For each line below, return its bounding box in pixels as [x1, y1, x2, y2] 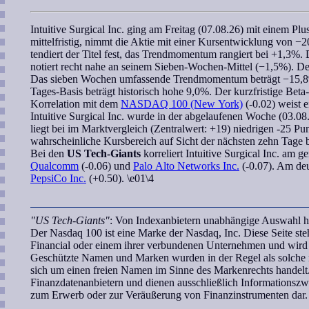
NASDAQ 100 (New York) [121, 98, 243, 110]
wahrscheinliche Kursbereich [30, 135, 157, 147]
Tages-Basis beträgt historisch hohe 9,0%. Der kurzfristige [30, 86, 286, 97]
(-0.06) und [79, 160, 133, 172]
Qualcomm [30, 160, 79, 172]
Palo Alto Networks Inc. [133, 160, 239, 172]
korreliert [143, 148, 183, 159]
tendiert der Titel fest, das [30, 48, 142, 60]
